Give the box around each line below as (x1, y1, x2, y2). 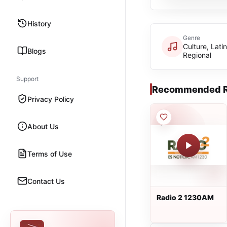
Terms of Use (27, 149, 72, 158)
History (27, 19, 51, 28)
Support (16, 75, 39, 83)
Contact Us (27, 176, 65, 185)
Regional (183, 51, 211, 59)
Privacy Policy (27, 94, 74, 103)
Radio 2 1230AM (157, 193, 214, 202)
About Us (27, 122, 59, 131)
